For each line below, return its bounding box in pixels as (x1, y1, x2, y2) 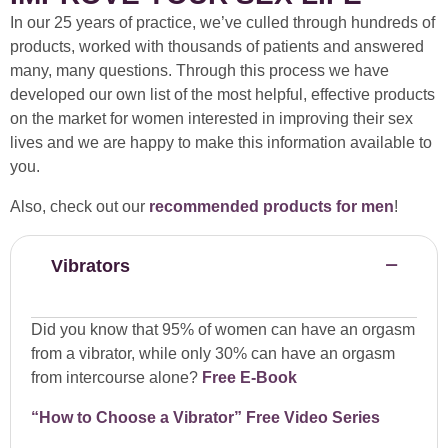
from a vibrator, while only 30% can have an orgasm (31, 345, 395, 363)
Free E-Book (202, 369, 297, 387)
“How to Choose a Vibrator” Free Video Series (31, 409, 380, 427)
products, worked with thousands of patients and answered (10, 38, 424, 56)
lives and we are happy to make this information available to (10, 134, 432, 152)
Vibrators (51, 256, 130, 277)
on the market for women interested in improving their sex (10, 110, 413, 128)
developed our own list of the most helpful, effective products (10, 86, 435, 104)
